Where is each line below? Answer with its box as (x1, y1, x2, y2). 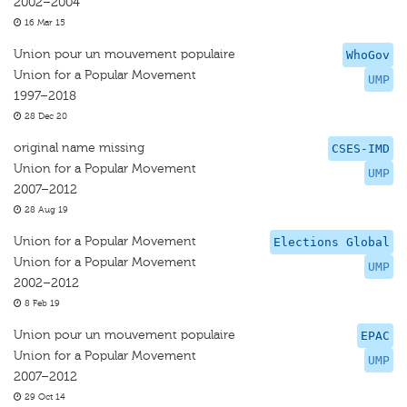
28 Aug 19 (22, 204, 68, 215)
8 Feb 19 (22, 298, 60, 309)
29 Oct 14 (22, 392, 65, 402)
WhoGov (346, 48, 390, 62)
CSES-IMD (332, 142, 390, 155)
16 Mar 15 (22, 17, 65, 28)
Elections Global (273, 235, 390, 249)
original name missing (14, 140, 144, 155)
